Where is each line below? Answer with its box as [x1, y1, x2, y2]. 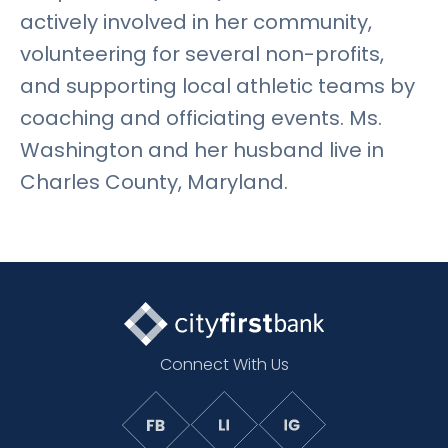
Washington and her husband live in [20, 136, 384, 165]
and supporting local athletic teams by [20, 72, 415, 101]
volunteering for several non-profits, [20, 40, 384, 69]
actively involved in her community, [20, 8, 372, 37]
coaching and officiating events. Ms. [20, 104, 382, 133]
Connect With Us [159, 352, 289, 376]
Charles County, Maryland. [20, 168, 288, 197]
